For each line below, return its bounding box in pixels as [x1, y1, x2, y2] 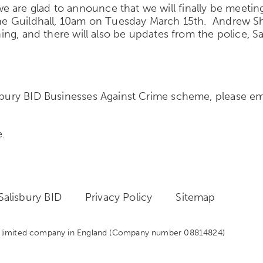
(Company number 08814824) [109, 228, 225, 238]
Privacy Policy [85, 190, 153, 204]
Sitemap [176, 190, 215, 204]
